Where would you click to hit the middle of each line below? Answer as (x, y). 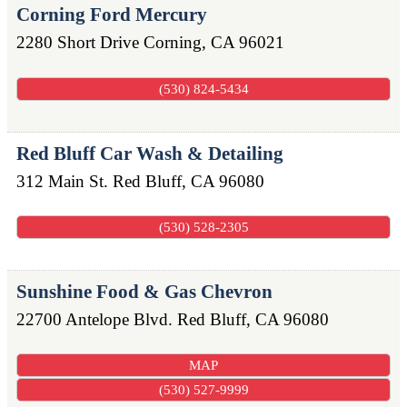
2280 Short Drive (78, 43)
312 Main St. (62, 181)
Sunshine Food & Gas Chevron (144, 292)
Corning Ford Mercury (112, 15)
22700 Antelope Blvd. (94, 320)
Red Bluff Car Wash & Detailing (150, 153)
